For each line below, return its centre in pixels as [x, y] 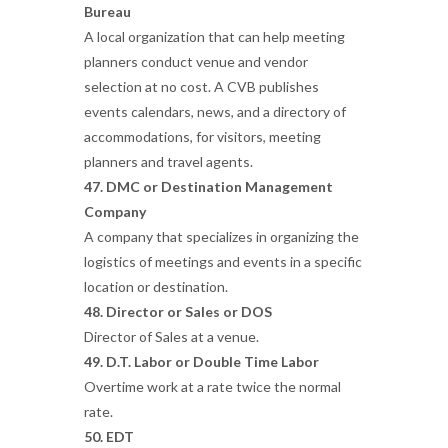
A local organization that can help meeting [214, 36]
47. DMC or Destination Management [208, 186]
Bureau [107, 11]
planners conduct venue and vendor [196, 61]
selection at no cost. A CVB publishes [201, 86]
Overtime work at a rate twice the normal [212, 386]
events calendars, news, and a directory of [215, 111]
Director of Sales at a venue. [171, 336]
